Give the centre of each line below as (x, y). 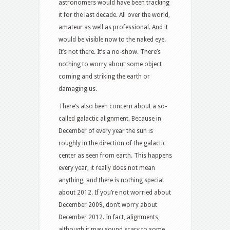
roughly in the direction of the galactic (112, 143)
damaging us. (78, 89)
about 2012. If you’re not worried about (115, 192)
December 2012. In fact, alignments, (109, 217)
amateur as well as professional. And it (113, 27)
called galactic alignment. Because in (110, 118)
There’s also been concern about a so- (113, 106)
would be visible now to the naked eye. (112, 39)
